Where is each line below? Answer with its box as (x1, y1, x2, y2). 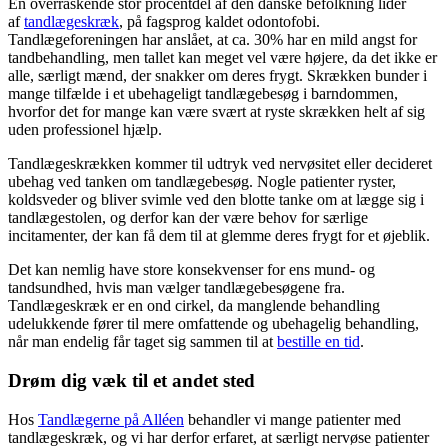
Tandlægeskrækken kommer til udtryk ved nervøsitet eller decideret (8, 155, 432, 173)
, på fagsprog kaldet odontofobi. (119, 13, 320, 31)
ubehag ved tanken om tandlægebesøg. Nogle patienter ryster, (8, 173, 396, 191)
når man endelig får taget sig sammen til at (8, 333, 277, 351)
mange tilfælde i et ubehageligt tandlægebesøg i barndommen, (8, 85, 398, 103)
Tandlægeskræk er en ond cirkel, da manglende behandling (8, 297, 380, 315)
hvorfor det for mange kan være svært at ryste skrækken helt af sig (8, 103, 425, 121)
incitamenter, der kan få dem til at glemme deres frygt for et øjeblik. (8, 227, 430, 245)
